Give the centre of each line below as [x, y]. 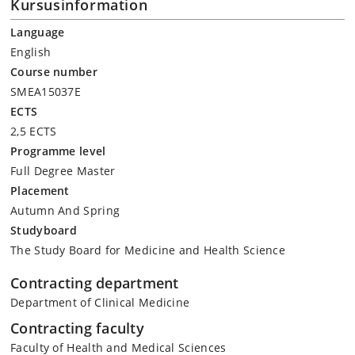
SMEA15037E [46, 92]
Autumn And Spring [65, 210]
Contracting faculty [77, 328]
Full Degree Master [63, 171]
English [31, 52]
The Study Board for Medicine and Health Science [148, 250]
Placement [40, 191]
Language [38, 32]
